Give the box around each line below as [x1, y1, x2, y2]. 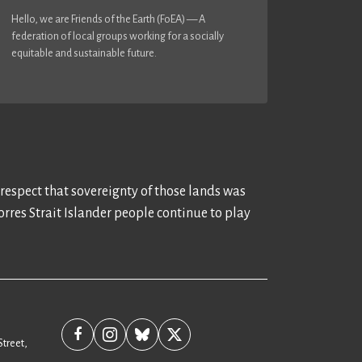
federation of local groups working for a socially [11, 29, 224, 42]
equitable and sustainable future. [11, 46, 157, 59]
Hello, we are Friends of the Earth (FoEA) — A [11, 12, 205, 25]
